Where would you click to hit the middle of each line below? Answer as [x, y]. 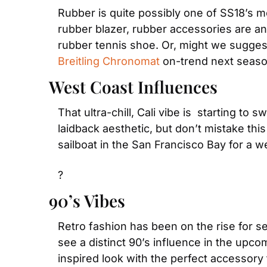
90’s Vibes [87, 200]
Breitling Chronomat [109, 61]
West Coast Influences [133, 86]
